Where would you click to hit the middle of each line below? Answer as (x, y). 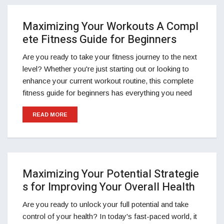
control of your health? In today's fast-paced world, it (110, 216)
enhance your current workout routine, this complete (108, 81)
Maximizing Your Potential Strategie (111, 174)
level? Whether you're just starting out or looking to (106, 69)
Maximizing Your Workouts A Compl (110, 26)
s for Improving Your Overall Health (109, 187)
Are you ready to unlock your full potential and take (105, 204)
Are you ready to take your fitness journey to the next (110, 57)
